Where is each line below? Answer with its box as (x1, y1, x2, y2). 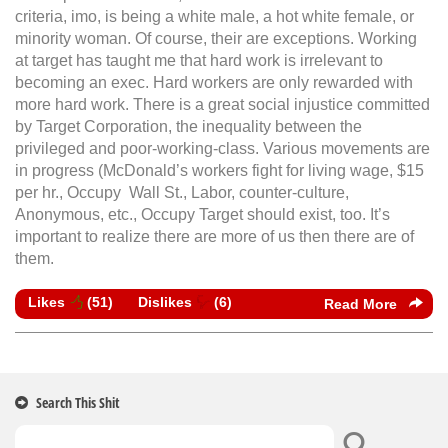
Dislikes (138, 294, 193, 311)
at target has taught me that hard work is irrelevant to (15, 51, 383, 69)
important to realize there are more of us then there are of (15, 227, 414, 245)
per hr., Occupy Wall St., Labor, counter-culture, (15, 183, 349, 201)
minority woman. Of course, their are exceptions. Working (15, 29, 417, 47)
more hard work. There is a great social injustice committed (15, 95, 430, 113)
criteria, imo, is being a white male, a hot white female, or (15, 7, 414, 25)
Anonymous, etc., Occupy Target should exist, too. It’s (15, 205, 390, 223)
